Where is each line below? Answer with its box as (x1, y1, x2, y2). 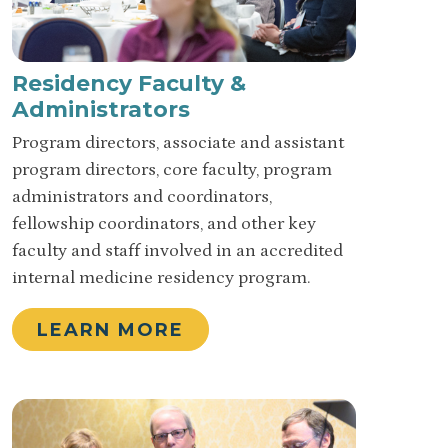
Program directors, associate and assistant (12, 133, 344, 154)
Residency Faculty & (12, 70, 246, 97)
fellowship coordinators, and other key (12, 214, 316, 235)
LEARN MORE (37, 318, 184, 341)
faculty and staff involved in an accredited (12, 241, 343, 262)
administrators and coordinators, (12, 187, 272, 208)
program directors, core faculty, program (12, 160, 332, 181)
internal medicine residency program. (12, 268, 311, 289)
